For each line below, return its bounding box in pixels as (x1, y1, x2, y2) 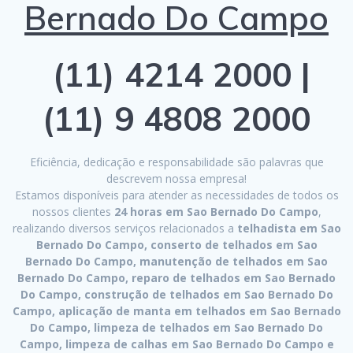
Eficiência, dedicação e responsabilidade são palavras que (29, 154, 324, 170)
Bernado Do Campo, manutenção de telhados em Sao (25, 254, 328, 269)
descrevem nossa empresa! (106, 171, 247, 187)
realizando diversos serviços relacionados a (12, 221, 234, 236)
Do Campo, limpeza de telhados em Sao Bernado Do (30, 320, 323, 336)
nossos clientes (32, 204, 114, 220)
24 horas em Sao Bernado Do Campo (113, 204, 318, 220)
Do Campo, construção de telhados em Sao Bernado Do (20, 287, 333, 303)
